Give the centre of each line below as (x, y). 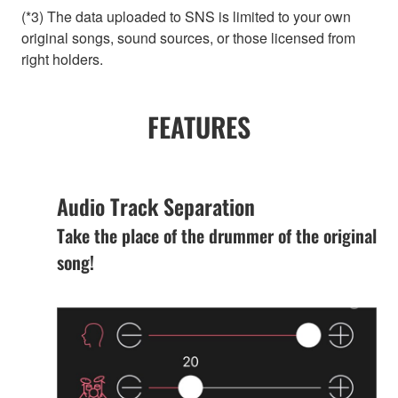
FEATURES (199, 127)
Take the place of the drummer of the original (217, 236)
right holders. (62, 60)
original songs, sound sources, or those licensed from (188, 38)
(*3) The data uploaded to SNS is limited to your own (186, 17)
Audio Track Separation (156, 207)
